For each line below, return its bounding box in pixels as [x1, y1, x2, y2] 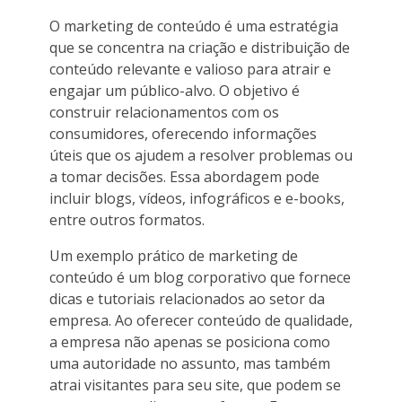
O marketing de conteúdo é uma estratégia [49, 15, 338, 36]
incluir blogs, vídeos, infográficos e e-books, [49, 188, 345, 208]
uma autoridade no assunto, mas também [49, 353, 330, 373]
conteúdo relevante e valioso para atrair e [49, 58, 331, 79]
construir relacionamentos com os [49, 101, 279, 122]
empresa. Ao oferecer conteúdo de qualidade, [49, 310, 353, 330]
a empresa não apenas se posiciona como [49, 331, 330, 352]
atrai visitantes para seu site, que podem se [49, 374, 341, 395]
